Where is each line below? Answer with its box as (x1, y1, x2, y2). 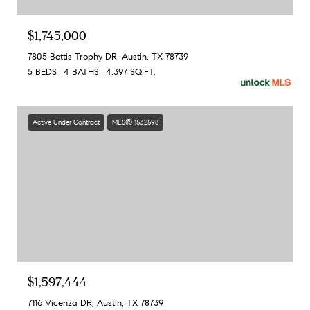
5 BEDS (28, 66, 57, 78)
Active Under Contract (33, 118, 100, 127)
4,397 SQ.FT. (106, 66, 156, 78)
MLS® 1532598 (112, 118, 158, 127)
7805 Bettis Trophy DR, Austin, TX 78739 (28, 51, 188, 63)
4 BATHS (64, 66, 99, 78)
